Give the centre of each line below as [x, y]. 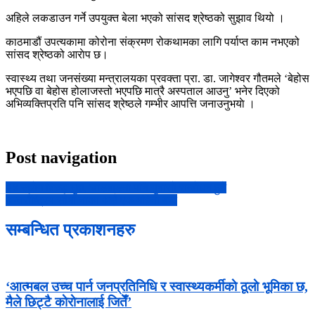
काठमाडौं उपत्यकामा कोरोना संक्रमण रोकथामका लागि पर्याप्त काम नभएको [153, 41]
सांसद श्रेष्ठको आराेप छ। [57, 54]
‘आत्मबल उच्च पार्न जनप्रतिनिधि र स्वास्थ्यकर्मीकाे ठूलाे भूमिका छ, [157, 287]
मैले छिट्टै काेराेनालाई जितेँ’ [69, 302]
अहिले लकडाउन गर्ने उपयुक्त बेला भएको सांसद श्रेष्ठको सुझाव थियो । [145, 18]
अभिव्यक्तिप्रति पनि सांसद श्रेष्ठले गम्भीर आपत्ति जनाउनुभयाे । [130, 103]
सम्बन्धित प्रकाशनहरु [70, 230]
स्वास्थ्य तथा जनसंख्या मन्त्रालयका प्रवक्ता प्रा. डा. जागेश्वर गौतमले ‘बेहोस [157, 78]
